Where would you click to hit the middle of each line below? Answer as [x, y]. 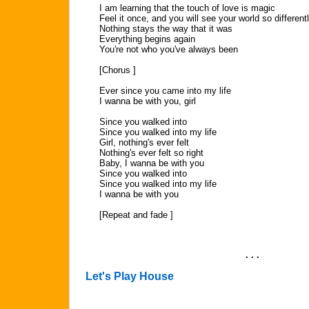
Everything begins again [147, 39]
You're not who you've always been [169, 49]
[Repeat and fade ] [136, 215]
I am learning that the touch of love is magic [187, 8]
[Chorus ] [118, 70]
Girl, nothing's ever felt [144, 142]
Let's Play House [130, 276]
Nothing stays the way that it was [166, 29]
